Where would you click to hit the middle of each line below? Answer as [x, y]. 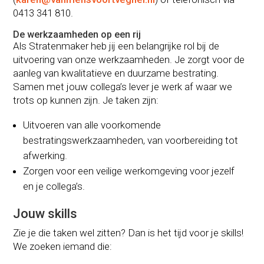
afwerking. [45, 155]
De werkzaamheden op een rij [77, 34]
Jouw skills [45, 213]
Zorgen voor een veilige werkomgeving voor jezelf [129, 171]
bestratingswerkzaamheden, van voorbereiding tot [131, 140]
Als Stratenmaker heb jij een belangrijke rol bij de [116, 46]
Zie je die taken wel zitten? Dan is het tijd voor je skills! [128, 232]
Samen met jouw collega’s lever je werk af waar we [123, 86]
